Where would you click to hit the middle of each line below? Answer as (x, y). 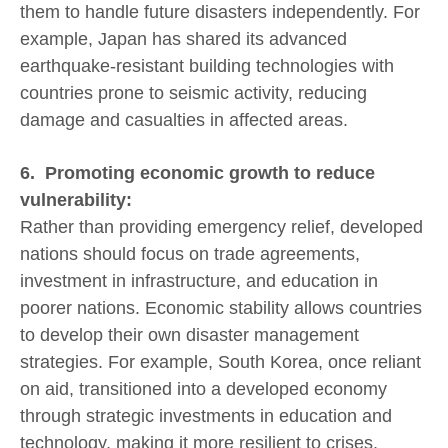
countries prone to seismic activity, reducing (193, 92)
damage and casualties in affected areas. (184, 119)
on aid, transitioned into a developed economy (203, 389)
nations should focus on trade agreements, (190, 254)
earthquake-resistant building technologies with (207, 65)
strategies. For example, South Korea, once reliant (220, 362)
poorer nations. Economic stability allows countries (221, 308)
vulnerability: (76, 200)
